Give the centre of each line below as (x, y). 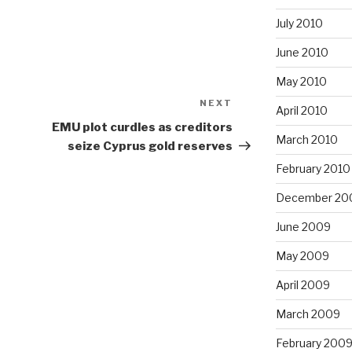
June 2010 (302, 53)
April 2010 (301, 111)
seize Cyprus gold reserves (150, 147)
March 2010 (306, 140)
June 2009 (303, 227)
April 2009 (302, 285)
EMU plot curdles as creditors (143, 128)
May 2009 (302, 256)
